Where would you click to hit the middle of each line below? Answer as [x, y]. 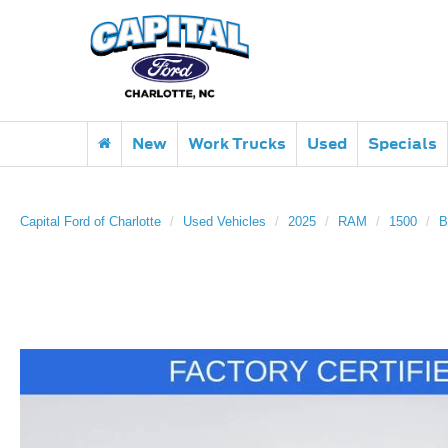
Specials [402, 143]
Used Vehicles [224, 221]
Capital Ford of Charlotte [90, 221]
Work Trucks [237, 143]
